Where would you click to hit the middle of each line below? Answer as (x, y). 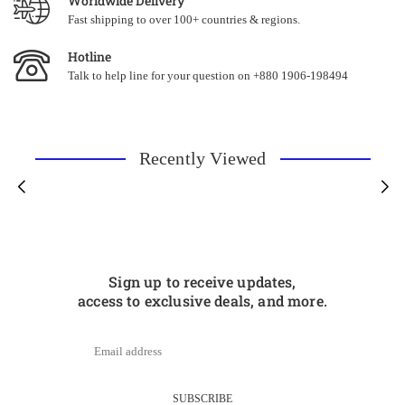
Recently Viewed (202, 158)
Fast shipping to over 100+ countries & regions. (184, 19)
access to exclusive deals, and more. (202, 300)
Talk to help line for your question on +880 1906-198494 (208, 75)
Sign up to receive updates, (202, 281)
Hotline (89, 56)
